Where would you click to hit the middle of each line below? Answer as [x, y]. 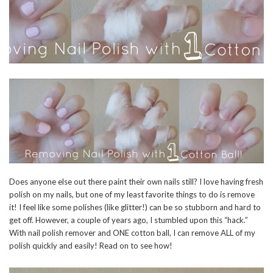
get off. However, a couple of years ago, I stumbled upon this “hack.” [129, 220]
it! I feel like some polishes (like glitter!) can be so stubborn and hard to [135, 207]
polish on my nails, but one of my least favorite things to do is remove [132, 195]
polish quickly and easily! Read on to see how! [91, 246]
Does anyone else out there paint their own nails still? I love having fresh [136, 182]
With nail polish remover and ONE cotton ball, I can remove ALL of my [132, 233]
